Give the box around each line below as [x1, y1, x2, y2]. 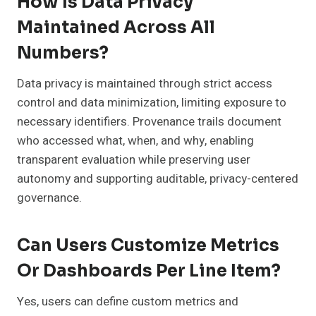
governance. [17, 189, 82, 207]
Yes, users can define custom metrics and [17, 293, 238, 311]
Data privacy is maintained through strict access [17, 75, 272, 93]
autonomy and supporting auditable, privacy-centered [17, 170, 298, 188]
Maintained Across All [17, 17, 215, 39]
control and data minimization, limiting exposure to [17, 94, 286, 112]
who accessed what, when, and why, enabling [17, 132, 254, 150]
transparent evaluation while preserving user [17, 151, 250, 169]
